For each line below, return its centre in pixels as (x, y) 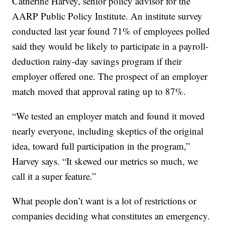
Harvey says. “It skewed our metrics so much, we (105, 161)
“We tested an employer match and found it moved (109, 116)
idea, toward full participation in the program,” (101, 146)
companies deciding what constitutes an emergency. (111, 216)
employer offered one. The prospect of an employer (110, 76)
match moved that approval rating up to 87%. (99, 91)
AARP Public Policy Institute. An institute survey (107, 16)
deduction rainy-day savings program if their (97, 61)
